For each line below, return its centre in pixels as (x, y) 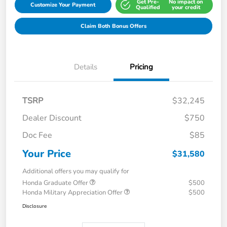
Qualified (148, 8)
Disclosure (34, 206)
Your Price (47, 154)
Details (86, 67)
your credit (186, 8)
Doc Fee (37, 135)
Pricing (141, 67)
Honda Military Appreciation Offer (73, 192)
